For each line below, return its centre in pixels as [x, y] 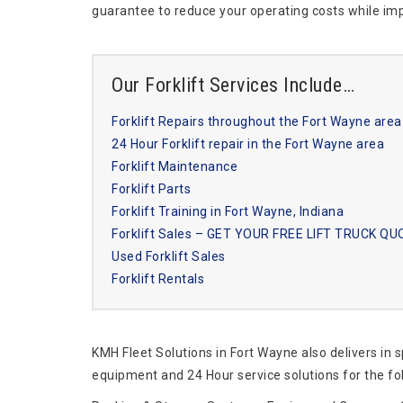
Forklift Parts [151, 189]
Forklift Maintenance [175, 166]
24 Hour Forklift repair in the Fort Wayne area [248, 144]
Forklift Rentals [158, 279]
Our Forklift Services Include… [233, 85]
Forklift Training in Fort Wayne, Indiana [228, 211]
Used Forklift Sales [169, 256]
